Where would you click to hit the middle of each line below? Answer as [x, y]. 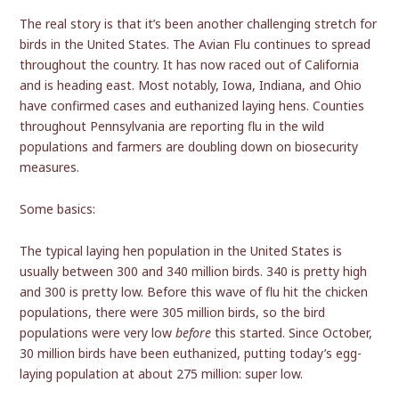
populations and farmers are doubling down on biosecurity [189, 147]
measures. [50, 167]
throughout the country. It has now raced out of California [190, 65]
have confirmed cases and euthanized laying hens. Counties [192, 106]
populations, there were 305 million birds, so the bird [173, 313]
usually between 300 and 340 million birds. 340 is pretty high [194, 272]
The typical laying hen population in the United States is [181, 251]
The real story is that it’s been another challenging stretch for [199, 24]
